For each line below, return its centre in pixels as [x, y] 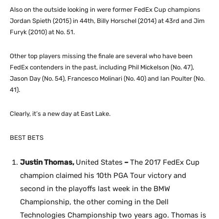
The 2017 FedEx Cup [165, 162]
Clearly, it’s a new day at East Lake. [60, 113]
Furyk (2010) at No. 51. [42, 32]
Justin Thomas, [48, 162]
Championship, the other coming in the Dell [94, 202]
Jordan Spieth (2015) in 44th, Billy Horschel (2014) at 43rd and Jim [107, 21]
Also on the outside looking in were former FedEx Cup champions [105, 9]
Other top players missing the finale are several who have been [101, 56]
